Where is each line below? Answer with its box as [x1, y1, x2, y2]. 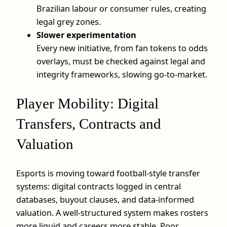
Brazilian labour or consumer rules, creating [36, 3, 206, 15]
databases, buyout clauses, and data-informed [16, 194, 194, 205]
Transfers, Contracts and [16, 116, 161, 132]
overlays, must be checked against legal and [36, 56, 205, 67]
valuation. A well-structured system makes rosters [16, 207, 208, 218]
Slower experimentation [36, 29, 136, 41]
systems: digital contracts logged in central [16, 180, 181, 192]
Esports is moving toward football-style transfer [16, 167, 200, 179]
